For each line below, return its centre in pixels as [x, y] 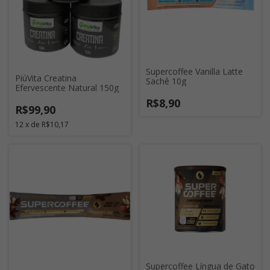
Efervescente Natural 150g [67, 87]
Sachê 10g [166, 81]
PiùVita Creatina [46, 78]
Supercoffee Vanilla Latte [194, 71]
